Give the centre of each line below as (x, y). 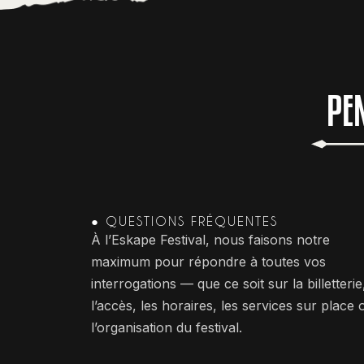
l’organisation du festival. (167, 327)
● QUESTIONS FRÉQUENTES (184, 221)
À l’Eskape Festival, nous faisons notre (210, 239)
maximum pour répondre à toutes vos (208, 261)
